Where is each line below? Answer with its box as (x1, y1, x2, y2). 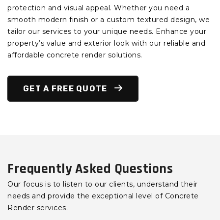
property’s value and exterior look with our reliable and (7, 39, 205, 48)
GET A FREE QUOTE (23, 84, 110, 94)
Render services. (7, 203, 68, 213)
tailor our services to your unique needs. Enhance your (7, 27, 206, 36)
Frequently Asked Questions (7, 160, 173, 178)
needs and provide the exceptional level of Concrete (7, 192, 199, 201)
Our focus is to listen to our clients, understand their (7, 180, 198, 189)
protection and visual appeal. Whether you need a (7, 3, 190, 13)
